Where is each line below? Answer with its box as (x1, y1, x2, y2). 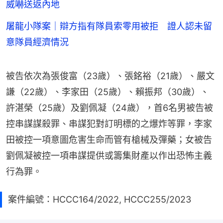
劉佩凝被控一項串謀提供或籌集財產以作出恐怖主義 (6, 150, 212, 161)
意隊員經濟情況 (6, 36, 69, 47)
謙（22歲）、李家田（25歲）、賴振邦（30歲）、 (6, 86, 209, 97)
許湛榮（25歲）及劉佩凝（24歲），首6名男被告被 (6, 102, 213, 113)
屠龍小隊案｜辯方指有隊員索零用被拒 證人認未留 (6, 20, 212, 31)
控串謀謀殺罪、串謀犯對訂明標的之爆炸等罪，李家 (6, 118, 212, 129)
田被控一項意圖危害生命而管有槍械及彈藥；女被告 (6, 134, 212, 145)
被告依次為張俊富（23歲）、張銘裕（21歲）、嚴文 (6, 70, 215, 81)
